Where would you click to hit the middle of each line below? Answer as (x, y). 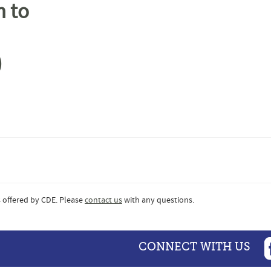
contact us (103, 201)
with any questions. (158, 201)
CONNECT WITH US (194, 247)
